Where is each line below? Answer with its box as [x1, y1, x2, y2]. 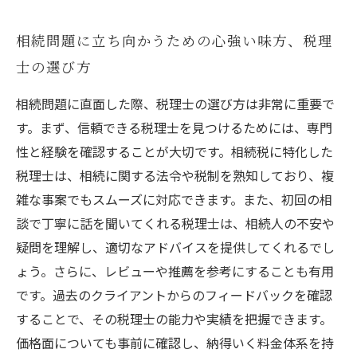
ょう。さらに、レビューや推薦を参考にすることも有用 [16, 261, 334, 280]
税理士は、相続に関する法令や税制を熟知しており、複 [16, 166, 334, 185]
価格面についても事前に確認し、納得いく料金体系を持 [16, 333, 334, 352]
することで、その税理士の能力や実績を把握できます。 [16, 309, 332, 328]
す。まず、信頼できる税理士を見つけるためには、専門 [16, 118, 332, 137]
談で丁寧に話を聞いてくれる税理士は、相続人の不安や [16, 214, 335, 233]
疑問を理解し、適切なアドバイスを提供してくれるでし [16, 237, 335, 257]
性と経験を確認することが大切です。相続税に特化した [16, 142, 333, 161]
